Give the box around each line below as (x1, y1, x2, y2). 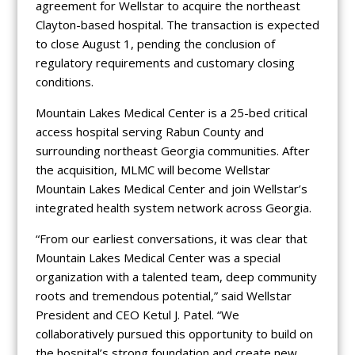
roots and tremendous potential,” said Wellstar (35, 288, 292, 304)
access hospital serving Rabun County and (35, 124, 264, 140)
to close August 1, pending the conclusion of (35, 36, 275, 52)
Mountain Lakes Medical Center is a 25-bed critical (35, 105, 307, 121)
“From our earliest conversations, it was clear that (35, 231, 307, 247)
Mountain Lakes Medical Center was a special (35, 250, 281, 266)
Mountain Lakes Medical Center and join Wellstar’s (35, 181, 307, 197)
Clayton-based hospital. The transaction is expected (35, 17, 319, 33)
